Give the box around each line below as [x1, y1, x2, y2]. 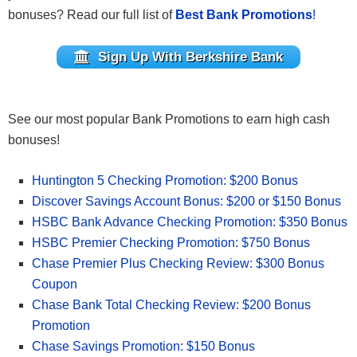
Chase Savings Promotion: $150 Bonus [32, 339, 255, 353]
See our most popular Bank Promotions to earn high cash [8, 112, 330, 126]
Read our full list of [67, 8, 175, 22]
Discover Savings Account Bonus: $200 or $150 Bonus [32, 194, 341, 208]
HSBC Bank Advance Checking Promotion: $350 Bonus [32, 214, 347, 229]
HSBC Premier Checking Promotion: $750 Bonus [32, 235, 310, 249]
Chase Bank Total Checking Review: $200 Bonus [32, 297, 311, 312]
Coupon [32, 277, 77, 291]
